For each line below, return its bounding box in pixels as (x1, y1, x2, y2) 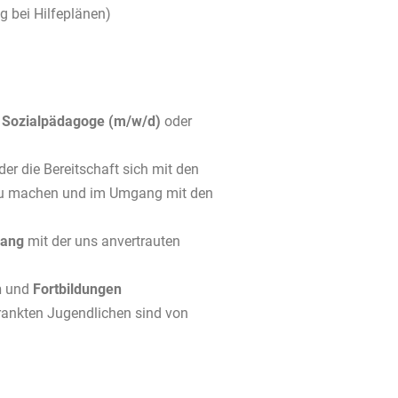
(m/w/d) (105, 113, 164, 130)
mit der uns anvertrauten (24, 233, 180, 250)
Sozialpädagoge (2, 113, 105, 130)
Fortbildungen (29, 281, 122, 298)
